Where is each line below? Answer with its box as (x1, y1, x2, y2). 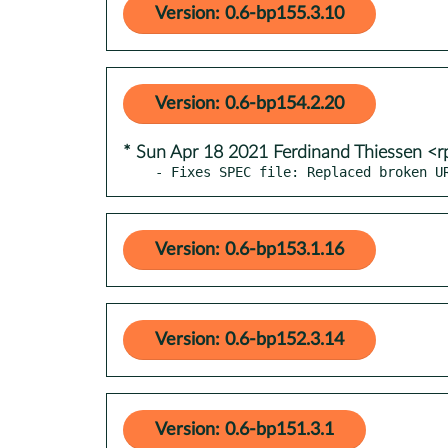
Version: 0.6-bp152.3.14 (155, 330, 344, 349)
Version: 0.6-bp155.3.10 (155, 4, 344, 23)
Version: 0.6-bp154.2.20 (155, 94, 344, 113)
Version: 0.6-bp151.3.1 (155, 420, 334, 439)
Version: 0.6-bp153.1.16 (155, 240, 344, 259)
